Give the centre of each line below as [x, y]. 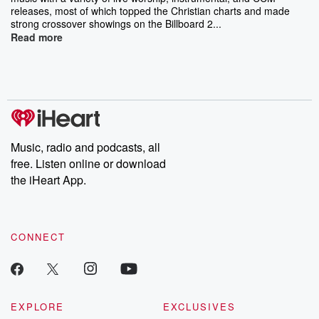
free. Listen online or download [88, 163]
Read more [37, 37]
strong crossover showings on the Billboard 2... [116, 23]
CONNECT [38, 236]
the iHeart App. [48, 179]
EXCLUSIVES [199, 306]
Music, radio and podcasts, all [85, 147]
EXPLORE [37, 306]
